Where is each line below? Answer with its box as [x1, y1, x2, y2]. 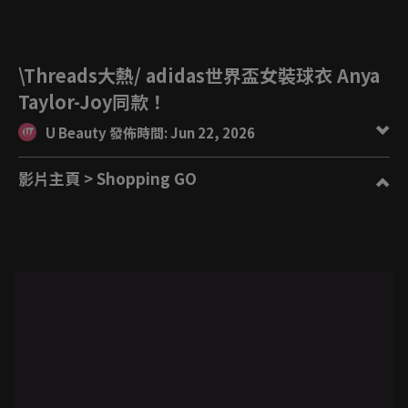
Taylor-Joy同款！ [18, 88, 167, 115]
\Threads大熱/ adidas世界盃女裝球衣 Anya [18, 62, 380, 88]
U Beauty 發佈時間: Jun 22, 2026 [170, 123, 255, 142]
